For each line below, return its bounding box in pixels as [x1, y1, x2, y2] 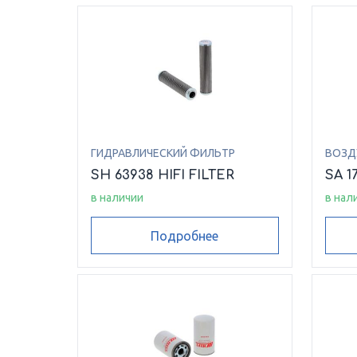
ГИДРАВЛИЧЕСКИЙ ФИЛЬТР [91, 147, 235, 160]
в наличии [91, 191, 143, 205]
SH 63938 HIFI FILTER [91, 168, 234, 183]
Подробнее [151, 228, 219, 243]
